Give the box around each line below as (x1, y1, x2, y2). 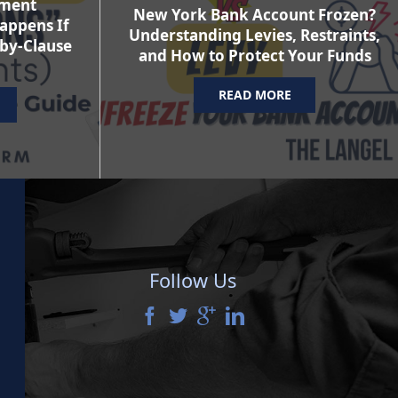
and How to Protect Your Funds (138, 45, 371, 67)
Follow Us (148, 267, 236, 293)
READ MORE (218, 86, 291, 104)
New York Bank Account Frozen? (133, 4, 377, 26)
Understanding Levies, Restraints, (129, 25, 381, 46)
